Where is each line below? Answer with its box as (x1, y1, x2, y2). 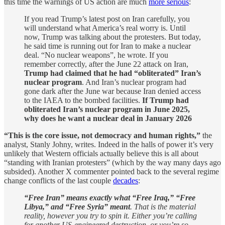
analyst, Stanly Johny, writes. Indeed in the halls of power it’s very (4, 140, 213, 149)
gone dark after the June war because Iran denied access (24, 86, 201, 95)
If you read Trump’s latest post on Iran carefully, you (24, 14, 190, 23)
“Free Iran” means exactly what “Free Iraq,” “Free (24, 193, 195, 202)
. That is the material (130, 202, 196, 211)
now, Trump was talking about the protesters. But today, (24, 32, 201, 41)
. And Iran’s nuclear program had (82, 77, 186, 86)
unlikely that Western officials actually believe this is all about (4, 149, 198, 158)
